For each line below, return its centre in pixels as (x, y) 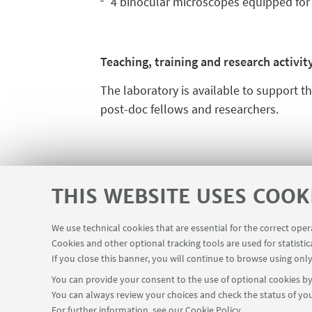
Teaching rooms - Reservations (193, 244)
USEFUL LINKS (69, 244)
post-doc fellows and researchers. (189, 109)
